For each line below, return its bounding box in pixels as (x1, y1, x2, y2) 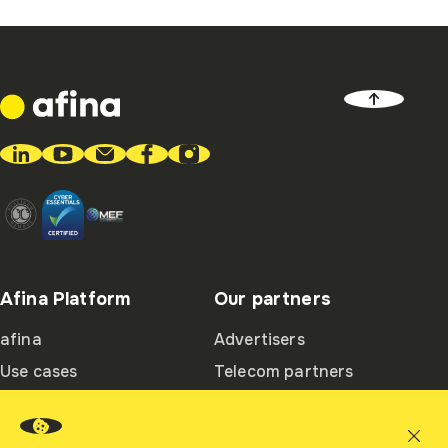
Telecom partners (214, 361, 354, 382)
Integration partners (214, 425, 378, 446)
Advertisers (214, 329, 305, 350)
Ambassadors (214, 393, 322, 414)
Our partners (214, 288, 331, 310)
